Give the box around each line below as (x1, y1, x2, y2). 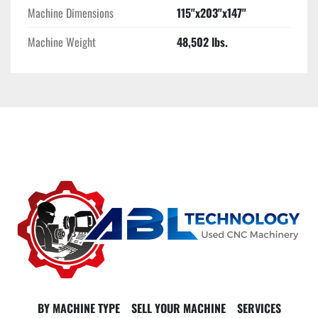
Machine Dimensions (28, 4, 114, 22)
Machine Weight (28, 33, 96, 51)
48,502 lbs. (177, 33, 228, 51)
